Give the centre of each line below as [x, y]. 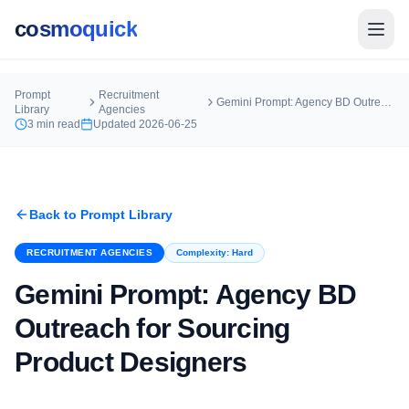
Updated [116, 124]
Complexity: [204, 252]
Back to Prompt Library [101, 215]
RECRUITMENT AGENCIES [89, 252]
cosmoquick [76, 29]
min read [57, 124]
